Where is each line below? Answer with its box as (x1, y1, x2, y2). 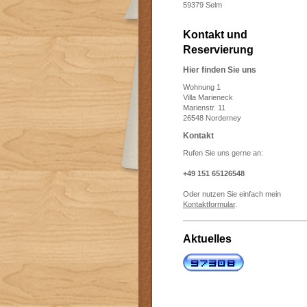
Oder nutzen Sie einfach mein (183, 190, 281, 198)
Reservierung (183, 44, 254, 56)
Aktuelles (183, 233, 232, 245)
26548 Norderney (183, 114, 241, 122)
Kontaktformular (183, 200, 235, 208)
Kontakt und (183, 29, 247, 40)
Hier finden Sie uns (183, 65, 256, 75)
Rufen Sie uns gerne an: (183, 149, 263, 157)
